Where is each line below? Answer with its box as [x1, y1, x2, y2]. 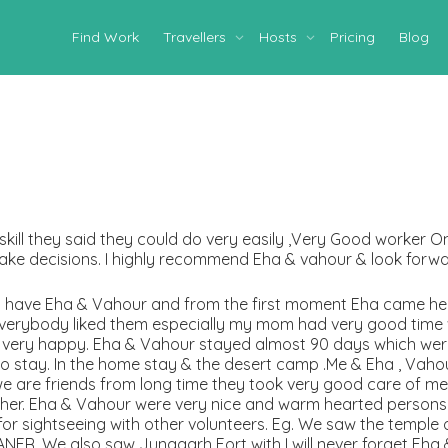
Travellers [163, 28, 230, 46]
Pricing [330, 28, 375, 46]
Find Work [72, 28, 139, 46]
